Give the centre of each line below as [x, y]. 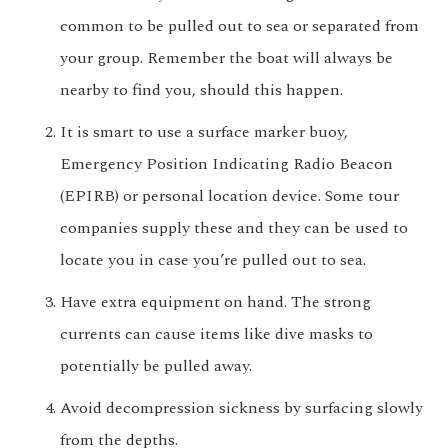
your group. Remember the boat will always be [226, 58]
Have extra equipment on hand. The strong [215, 302]
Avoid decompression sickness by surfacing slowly [241, 408]
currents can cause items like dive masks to [216, 334]
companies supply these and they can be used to [234, 228]
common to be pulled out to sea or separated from [239, 26]
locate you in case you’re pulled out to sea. [213, 260]
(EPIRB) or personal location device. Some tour [229, 196]
